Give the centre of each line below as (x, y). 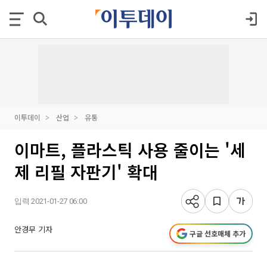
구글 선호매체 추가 (218, 233)
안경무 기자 (33, 229)
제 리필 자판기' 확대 (86, 172)
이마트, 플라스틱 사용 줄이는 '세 (130, 150)
